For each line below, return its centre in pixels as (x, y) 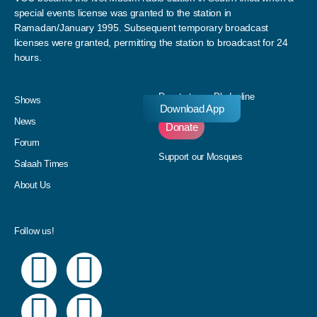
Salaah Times (41, 163)
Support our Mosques (201, 156)
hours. (28, 57)
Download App (192, 108)
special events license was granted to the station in (123, 12)
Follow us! (34, 231)
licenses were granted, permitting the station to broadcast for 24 (151, 42)
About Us (33, 185)
